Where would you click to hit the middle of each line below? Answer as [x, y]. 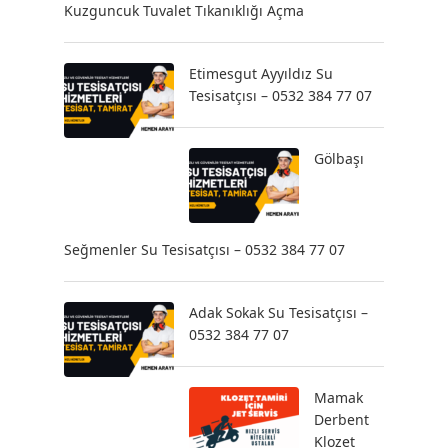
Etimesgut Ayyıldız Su [261, 73]
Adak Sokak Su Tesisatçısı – [278, 312]
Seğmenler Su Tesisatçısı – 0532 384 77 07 [204, 249]
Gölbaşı [339, 158]
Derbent [341, 419]
